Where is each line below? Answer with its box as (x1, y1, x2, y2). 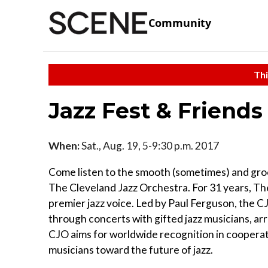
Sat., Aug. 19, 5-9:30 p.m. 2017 (80, 139, 219, 152)
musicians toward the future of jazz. (48, 243, 213, 256)
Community (148, 16, 211, 31)
